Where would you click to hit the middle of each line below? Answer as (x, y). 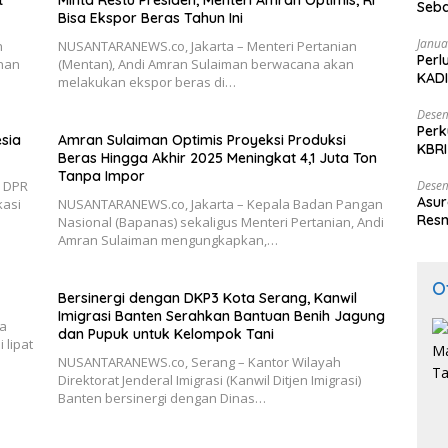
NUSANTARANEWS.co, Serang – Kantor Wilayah (199, 362)
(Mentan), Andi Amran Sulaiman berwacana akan (205, 64)
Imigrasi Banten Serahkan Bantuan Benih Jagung (221, 316)
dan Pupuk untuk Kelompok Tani (165, 334)
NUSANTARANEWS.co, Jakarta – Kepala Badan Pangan (220, 204)
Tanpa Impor (101, 176)
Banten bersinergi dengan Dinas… (161, 398)
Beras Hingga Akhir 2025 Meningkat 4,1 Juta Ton (217, 158)
